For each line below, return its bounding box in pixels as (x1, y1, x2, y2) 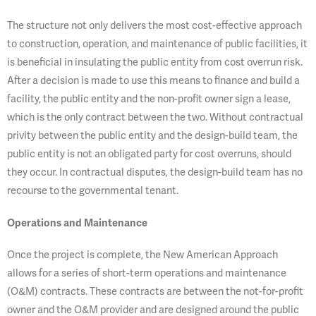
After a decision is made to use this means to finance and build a (7, 73, 300, 87)
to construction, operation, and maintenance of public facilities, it (7, 37, 308, 51)
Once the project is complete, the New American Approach (7, 247, 278, 261)
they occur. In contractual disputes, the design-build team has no (7, 165, 303, 179)
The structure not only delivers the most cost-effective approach (7, 18, 302, 32)
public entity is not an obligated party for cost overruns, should (7, 147, 291, 161)
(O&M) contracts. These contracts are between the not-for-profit (7, 284, 303, 298)
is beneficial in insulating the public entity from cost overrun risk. (7, 55, 303, 69)
